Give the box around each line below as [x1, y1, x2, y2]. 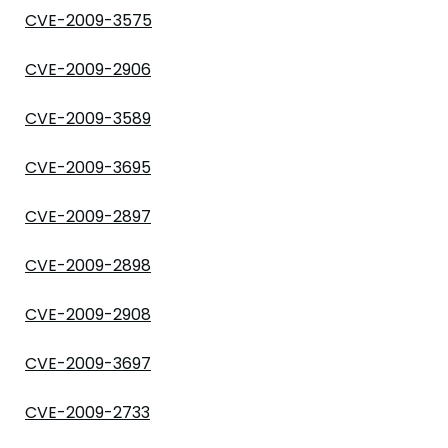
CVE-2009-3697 [25, 352, 151, 375]
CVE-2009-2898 [25, 254, 151, 277]
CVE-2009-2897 [25, 205, 151, 228]
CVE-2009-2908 [25, 303, 151, 326]
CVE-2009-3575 [25, 9, 152, 32]
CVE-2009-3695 [25, 156, 151, 179]
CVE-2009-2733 [25, 401, 150, 424]
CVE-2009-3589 [25, 107, 151, 130]
